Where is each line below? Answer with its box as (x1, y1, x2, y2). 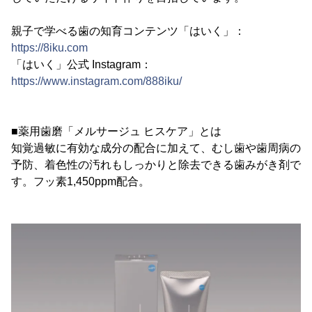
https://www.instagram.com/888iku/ (11, 75, 182, 87)
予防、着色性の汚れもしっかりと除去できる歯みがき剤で (11, 159, 301, 171)
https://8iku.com (11, 42, 88, 54)
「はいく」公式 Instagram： (11, 58, 152, 70)
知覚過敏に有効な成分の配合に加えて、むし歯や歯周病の (11, 142, 301, 154)
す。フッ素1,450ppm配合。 (11, 175, 150, 187)
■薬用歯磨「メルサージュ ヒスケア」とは (11, 125, 221, 137)
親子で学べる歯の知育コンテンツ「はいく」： (11, 25, 245, 37)
